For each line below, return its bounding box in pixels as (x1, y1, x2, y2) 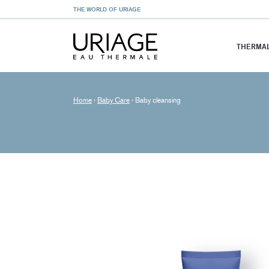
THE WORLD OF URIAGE (73, 5, 141, 13)
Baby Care (97, 96, 130, 104)
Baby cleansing (135, 96, 181, 104)
